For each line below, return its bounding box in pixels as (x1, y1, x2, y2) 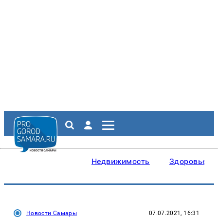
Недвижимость (91, 157, 150, 166)
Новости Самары (26, 210, 77, 217)
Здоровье (169, 157, 207, 166)
